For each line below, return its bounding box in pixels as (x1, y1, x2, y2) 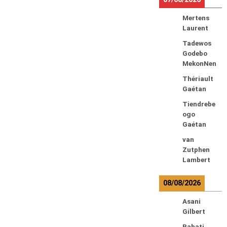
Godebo (182, 50, 207, 57)
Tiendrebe (182, 100, 215, 108)
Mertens (182, 14, 209, 22)
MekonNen (182, 60, 216, 67)
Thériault (182, 75, 213, 83)
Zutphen (182, 146, 210, 154)
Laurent (182, 24, 208, 32)
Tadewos (182, 40, 211, 47)
